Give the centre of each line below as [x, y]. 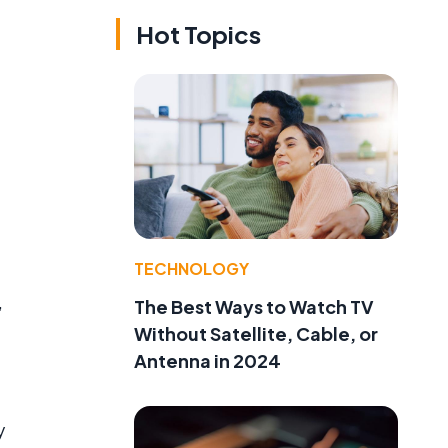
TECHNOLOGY [191, 268]
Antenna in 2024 [207, 360]
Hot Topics [198, 34]
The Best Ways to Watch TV [254, 306]
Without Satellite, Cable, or [256, 333]
